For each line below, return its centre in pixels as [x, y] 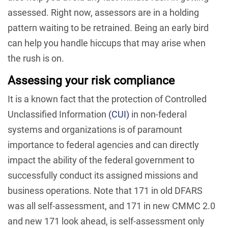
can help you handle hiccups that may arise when [107, 43]
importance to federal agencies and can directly [103, 145]
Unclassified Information [58, 114]
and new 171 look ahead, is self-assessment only [106, 221]
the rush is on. [36, 58]
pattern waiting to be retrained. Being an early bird [108, 28]
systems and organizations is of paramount [95, 129]
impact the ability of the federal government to [101, 160]
